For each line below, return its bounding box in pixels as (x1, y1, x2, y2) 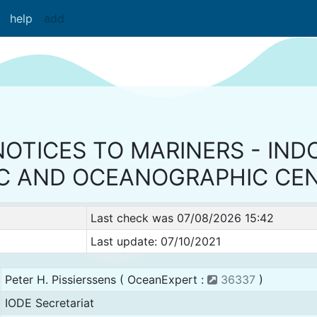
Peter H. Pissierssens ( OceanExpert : (4, 272, 207, 287)
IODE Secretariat (4, 296, 94, 310)
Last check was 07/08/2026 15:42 (90, 211, 274, 225)
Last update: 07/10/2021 (90, 234, 221, 248)
